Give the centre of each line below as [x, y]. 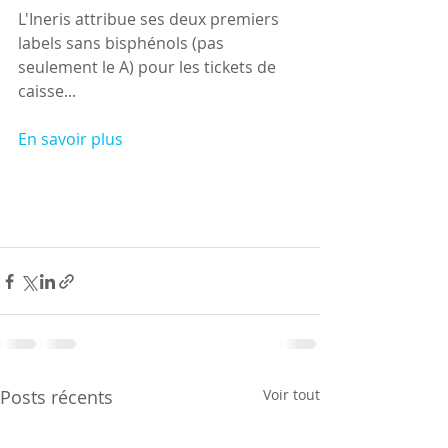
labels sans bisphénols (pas [123, 43]
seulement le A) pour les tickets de [149, 67]
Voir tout [291, 395]
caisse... [47, 91]
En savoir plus [70, 139]
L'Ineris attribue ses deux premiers [150, 19]
